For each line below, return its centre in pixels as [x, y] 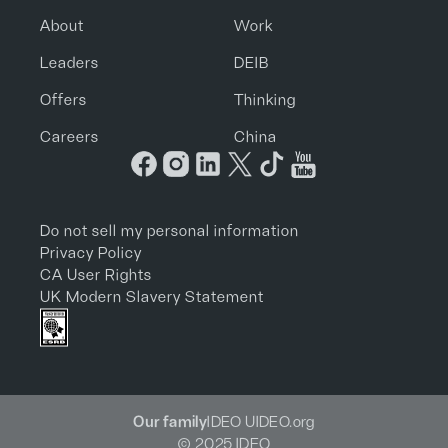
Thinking [265, 100]
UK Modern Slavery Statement [152, 297]
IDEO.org [285, 422]
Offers [63, 100]
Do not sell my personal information [169, 231]
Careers [69, 137]
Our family [170, 422]
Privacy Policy [91, 253]
